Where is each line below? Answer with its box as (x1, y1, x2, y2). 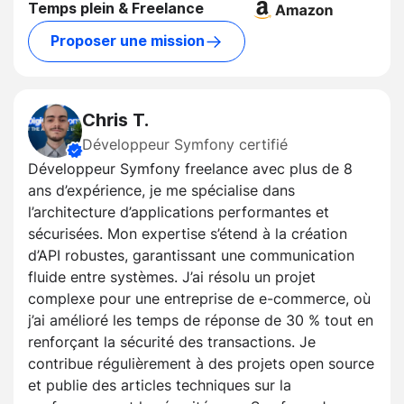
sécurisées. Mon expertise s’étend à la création (28, 224, 347, 244)
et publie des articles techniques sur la (28, 375, 291, 396)
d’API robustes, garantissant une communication (28, 245, 354, 266)
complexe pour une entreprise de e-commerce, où (28, 289, 371, 309)
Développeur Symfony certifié (82, 134, 288, 155)
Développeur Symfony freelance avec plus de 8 (28, 159, 353, 179)
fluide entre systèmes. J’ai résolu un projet (28, 267, 316, 288)
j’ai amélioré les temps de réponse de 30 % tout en (28, 310, 373, 331)
